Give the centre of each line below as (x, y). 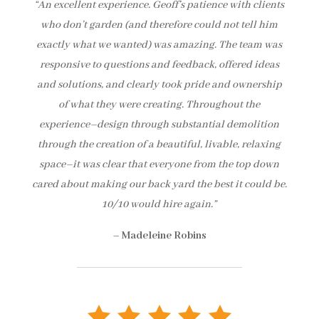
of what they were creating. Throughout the (159, 104)
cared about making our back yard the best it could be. (159, 184)
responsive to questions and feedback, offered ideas (159, 64)
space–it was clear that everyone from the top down (159, 164)
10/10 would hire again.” (159, 204)
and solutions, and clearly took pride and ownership (159, 84)
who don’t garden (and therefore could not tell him (159, 25)
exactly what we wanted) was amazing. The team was (159, 45)
